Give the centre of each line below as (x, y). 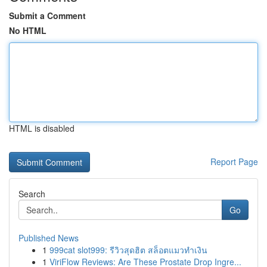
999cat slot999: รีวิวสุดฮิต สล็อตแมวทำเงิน (128, 250)
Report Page (234, 162)
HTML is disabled (42, 128)
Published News (49, 238)
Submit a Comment (47, 15)
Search (32, 194)
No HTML (28, 30)
